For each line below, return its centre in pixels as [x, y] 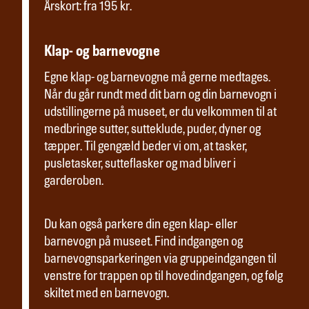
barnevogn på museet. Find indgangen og [143, 242]
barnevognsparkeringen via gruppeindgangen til [160, 259]
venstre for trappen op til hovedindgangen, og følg [163, 277]
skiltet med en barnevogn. [107, 294]
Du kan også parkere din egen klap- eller [141, 225]
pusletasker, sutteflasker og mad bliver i [140, 164]
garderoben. [74, 181]
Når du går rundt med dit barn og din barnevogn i [160, 95]
